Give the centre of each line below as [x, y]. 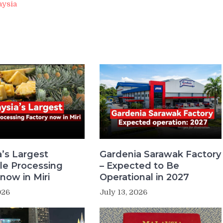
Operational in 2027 [144, 177]
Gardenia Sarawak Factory [160, 154]
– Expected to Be [139, 166]
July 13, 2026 [123, 192]
